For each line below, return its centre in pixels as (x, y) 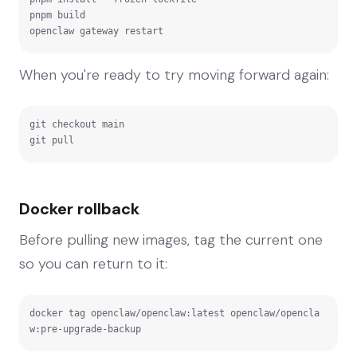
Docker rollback (79, 208)
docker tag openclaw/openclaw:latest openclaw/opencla (175, 313)
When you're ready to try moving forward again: (174, 75)
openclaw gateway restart (96, 31)
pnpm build (57, 15)
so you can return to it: (93, 263)
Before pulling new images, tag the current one (171, 239)
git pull (52, 140)
